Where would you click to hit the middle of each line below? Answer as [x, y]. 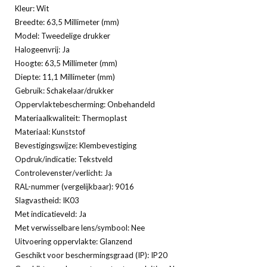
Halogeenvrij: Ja [42, 49]
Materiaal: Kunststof [50, 131]
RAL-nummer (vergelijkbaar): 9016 [74, 186]
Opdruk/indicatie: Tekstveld [64, 159]
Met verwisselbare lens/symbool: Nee [80, 227]
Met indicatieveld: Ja [51, 214]
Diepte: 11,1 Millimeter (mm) [65, 77]
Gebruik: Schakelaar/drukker [64, 90]
